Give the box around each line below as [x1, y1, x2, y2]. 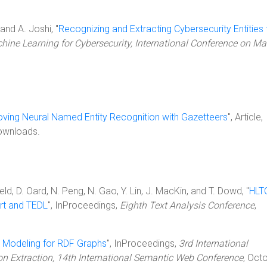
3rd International [179, 238, 248, 249]
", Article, [228, 111, 263, 123]
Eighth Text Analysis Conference [120, 200, 254, 211]
